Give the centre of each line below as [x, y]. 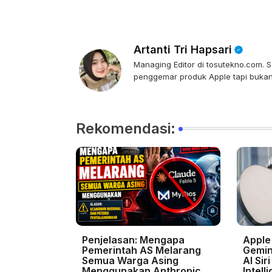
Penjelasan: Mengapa [133, 240]
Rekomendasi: [125, 128]
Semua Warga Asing [130, 260]
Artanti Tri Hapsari [182, 49]
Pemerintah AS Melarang [141, 250]
